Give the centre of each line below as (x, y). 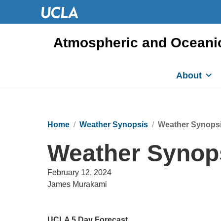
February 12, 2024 (79, 172)
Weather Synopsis (114, 125)
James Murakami (77, 184)
